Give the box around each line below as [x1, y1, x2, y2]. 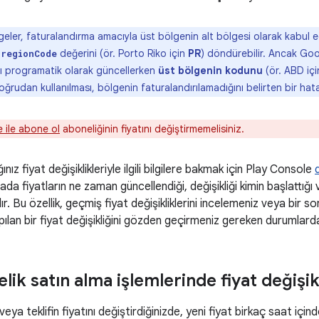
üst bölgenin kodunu [158, 64, 263, 77]
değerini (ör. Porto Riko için [57, 47, 188, 60]
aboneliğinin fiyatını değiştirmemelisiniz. [60, 122, 244, 135]
